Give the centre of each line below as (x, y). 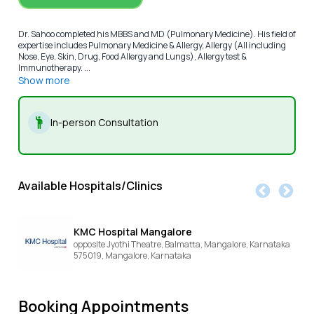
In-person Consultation (104, 123)
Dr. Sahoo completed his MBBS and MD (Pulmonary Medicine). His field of (157, 34)
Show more (44, 81)
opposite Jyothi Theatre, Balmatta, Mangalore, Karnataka (182, 245)
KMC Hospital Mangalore (133, 232)
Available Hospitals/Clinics (90, 186)
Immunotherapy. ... (54, 68)
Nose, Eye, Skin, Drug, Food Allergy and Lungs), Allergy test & (132, 57)
